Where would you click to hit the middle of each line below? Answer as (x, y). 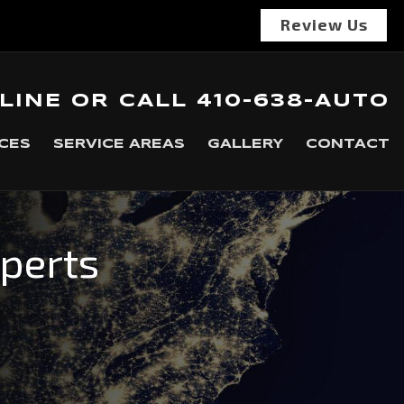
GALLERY (245, 144)
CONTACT (348, 144)
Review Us (324, 24)
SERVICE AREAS (119, 144)
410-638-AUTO (293, 101)
